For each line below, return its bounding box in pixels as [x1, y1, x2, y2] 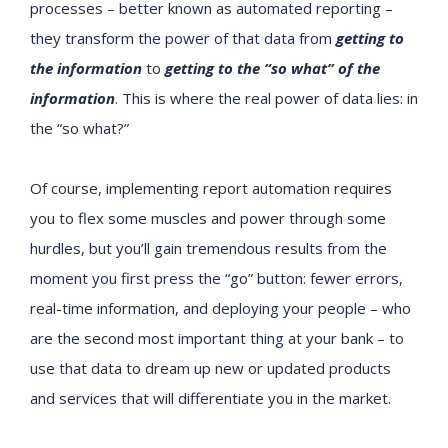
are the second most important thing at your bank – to [30, 328, 404, 348]
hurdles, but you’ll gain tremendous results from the [30, 238, 387, 258]
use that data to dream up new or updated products [30, 358, 391, 378]
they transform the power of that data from [30, 28, 336, 48]
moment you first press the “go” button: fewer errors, [30, 268, 403, 288]
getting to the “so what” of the [165, 58, 380, 78]
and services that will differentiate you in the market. [30, 388, 391, 408]
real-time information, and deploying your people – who [30, 298, 411, 318]
